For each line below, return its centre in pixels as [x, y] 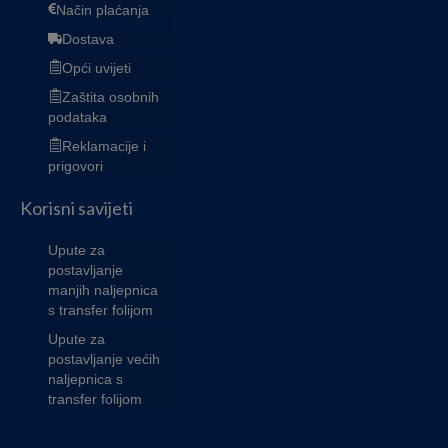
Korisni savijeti [76, 207]
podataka [77, 116]
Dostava [88, 38]
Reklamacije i [104, 145]
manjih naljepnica [103, 289]
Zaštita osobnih [110, 96]
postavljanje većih [104, 358]
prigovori [75, 165]
